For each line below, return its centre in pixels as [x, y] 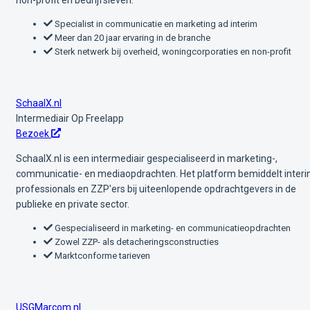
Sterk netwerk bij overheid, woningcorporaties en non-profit [172, 51]
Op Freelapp [98, 118]
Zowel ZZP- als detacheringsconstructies [136, 241]
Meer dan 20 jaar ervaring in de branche [131, 37]
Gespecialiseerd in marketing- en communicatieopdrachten [172, 228]
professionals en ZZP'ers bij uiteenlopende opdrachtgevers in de [156, 189]
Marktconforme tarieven [101, 255]
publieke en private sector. [73, 204]
